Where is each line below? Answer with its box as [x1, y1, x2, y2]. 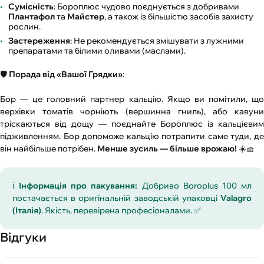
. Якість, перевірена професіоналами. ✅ [41, 205, 201, 216]
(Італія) [12, 205, 41, 216]
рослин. [8, 21, 41, 32]
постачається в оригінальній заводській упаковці [12, 193, 220, 204]
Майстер [67, 11, 104, 22]
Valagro [220, 193, 252, 204]
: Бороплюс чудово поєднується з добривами [54, 1, 239, 12]
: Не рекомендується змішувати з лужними [70, 35, 244, 47]
